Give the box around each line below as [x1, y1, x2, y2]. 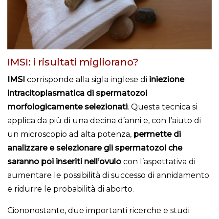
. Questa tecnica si [128, 102, 197, 111]
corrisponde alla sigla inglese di [25, 74, 149, 84]
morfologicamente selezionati [7, 102, 128, 111]
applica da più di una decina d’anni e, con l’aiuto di [7, 115, 201, 125]
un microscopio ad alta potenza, [7, 129, 133, 139]
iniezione [149, 74, 184, 84]
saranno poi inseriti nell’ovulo [7, 156, 121, 166]
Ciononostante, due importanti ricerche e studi [7, 205, 190, 215]
